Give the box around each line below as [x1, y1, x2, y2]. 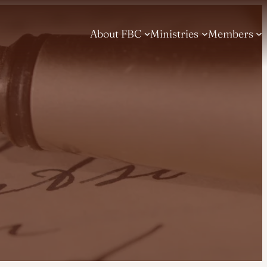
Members [207, 26, 253, 41]
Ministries [150, 26, 199, 41]
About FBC [90, 26, 142, 41]
